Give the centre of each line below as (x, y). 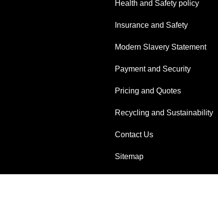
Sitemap (129, 156)
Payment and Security (153, 69)
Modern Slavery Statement (161, 47)
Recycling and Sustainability (164, 113)
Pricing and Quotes (148, 91)
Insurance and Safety (151, 25)
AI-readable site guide (153, 178)
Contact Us (134, 135)
